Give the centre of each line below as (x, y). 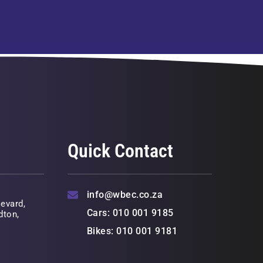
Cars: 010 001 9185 (130, 213)
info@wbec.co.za (125, 195)
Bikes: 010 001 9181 (132, 231)
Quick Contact (121, 151)
